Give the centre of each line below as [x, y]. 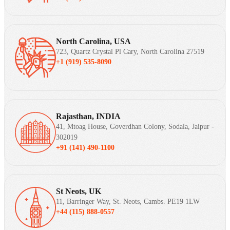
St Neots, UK [79, 191]
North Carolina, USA [93, 41]
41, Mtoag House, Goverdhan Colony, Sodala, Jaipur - [135, 126]
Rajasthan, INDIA [88, 116]
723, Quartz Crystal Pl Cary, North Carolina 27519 [130, 51]
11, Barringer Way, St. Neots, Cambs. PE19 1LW [128, 201]
